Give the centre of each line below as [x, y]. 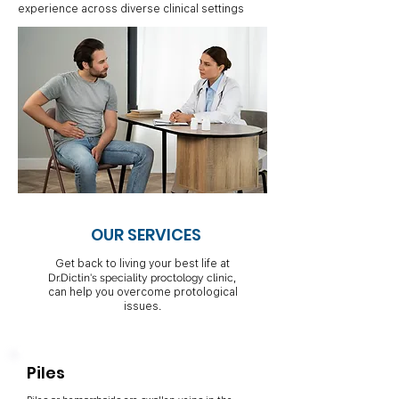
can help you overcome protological [142, 292]
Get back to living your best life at [142, 263]
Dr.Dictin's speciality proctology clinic [141, 278]
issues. [142, 306]
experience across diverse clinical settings [131, 8]
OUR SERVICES [146, 235]
